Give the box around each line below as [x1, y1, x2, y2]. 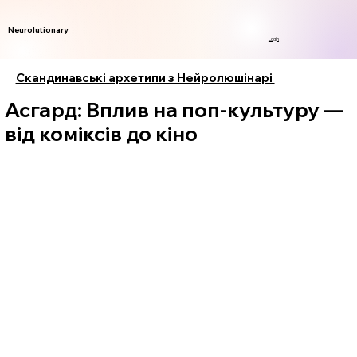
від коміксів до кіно [5, 121, 198, 147]
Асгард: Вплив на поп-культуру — [5, 97, 344, 123]
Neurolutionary [8, 25, 69, 35]
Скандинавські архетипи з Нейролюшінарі [15, 69, 275, 85]
